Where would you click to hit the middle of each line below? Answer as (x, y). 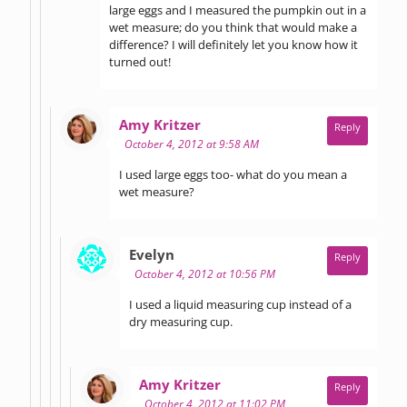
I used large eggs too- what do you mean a (233, 174)
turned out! (140, 61)
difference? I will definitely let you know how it (233, 44)
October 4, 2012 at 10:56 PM (205, 273)
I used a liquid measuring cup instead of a (240, 304)
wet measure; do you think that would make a (233, 27)
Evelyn (152, 254)
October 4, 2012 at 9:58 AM (192, 144)
